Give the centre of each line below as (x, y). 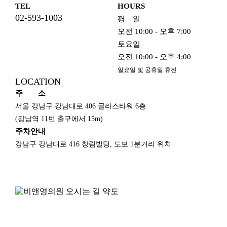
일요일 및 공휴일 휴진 (147, 70)
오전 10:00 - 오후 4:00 (154, 57)
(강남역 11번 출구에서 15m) (59, 119)
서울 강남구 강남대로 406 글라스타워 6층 (81, 106)
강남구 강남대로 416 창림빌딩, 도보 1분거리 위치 (93, 144)
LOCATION (38, 82)
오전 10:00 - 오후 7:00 (154, 32)
